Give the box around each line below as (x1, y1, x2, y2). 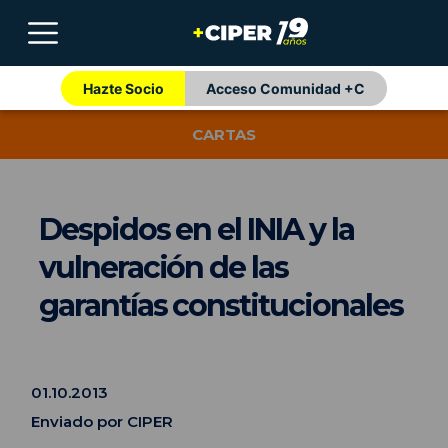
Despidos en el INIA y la (39, 211, 354, 249)
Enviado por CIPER (31, 411, 173, 431)
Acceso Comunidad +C (206, 79, 366, 97)
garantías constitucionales (39, 287, 403, 325)
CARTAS (192, 125, 256, 145)
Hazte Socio (82, 79, 164, 97)
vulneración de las (39, 249, 288, 287)
